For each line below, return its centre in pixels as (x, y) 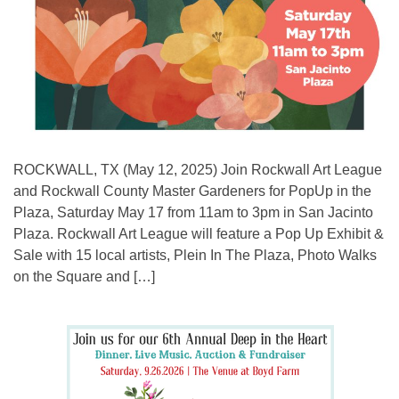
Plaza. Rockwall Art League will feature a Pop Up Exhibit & (199, 233)
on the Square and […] (84, 276)
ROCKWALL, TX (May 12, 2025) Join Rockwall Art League (198, 169)
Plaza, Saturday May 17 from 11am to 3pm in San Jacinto (193, 212)
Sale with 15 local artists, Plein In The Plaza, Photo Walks (195, 255)
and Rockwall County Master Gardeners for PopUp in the (192, 191)
